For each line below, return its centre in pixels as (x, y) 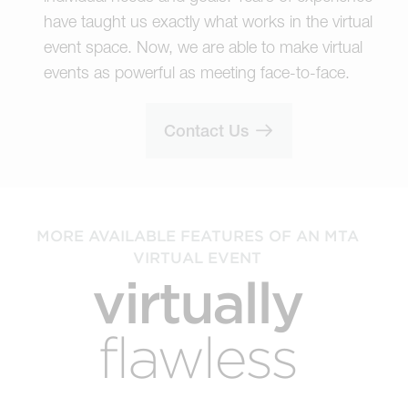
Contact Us (209, 130)
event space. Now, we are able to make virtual (203, 46)
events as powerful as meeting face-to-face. (197, 72)
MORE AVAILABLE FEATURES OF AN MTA (197, 235)
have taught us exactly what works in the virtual (208, 21)
